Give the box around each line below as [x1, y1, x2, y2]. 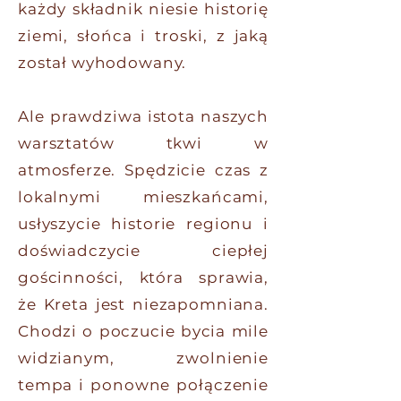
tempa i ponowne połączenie [18, 376, 269, 394]
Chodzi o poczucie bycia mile [18, 322, 269, 340]
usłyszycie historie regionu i [18, 215, 269, 233]
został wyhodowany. [18, 54, 187, 72]
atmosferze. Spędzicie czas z [18, 161, 269, 179]
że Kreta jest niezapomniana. [18, 295, 269, 313]
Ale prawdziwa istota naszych [18, 107, 269, 125]
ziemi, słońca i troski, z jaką [18, 27, 269, 45]
